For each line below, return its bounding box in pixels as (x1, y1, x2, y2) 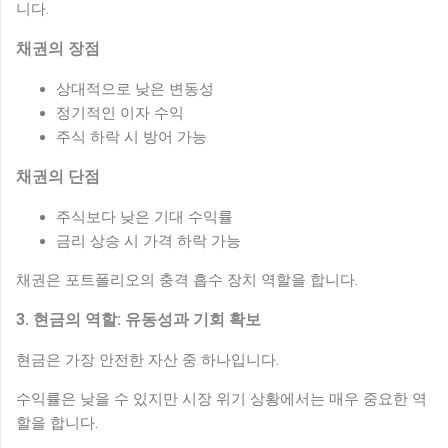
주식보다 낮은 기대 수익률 (56, 207, 233, 226)
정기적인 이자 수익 (56, 103, 184, 122)
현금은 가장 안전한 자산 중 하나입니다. (16, 350, 279, 369)
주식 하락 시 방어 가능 (56, 127, 207, 146)
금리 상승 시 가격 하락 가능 (56, 231, 241, 250)
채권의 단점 (16, 166, 100, 186)
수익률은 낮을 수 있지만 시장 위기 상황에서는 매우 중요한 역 (16, 389, 427, 408)
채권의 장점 (16, 38, 100, 58)
